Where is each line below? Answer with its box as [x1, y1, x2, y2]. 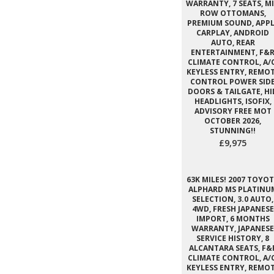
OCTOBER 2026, [204, 116, 261, 126]
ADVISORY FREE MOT [194, 106, 272, 116]
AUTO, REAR [210, 37, 255, 48]
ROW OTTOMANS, [199, 8, 266, 18]
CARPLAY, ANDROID [196, 28, 269, 38]
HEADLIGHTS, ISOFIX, [194, 96, 272, 106]
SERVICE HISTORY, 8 [196, 233, 269, 243]
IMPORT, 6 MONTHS [196, 213, 270, 224]
